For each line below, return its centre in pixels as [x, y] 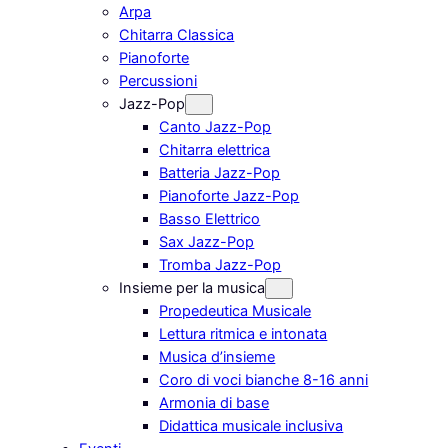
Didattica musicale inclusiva [251, 425]
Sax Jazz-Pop [207, 241]
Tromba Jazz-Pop [220, 264]
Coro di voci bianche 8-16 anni [264, 379]
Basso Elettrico [210, 218]
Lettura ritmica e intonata [243, 333]
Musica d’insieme [217, 356]
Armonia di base [214, 402]
